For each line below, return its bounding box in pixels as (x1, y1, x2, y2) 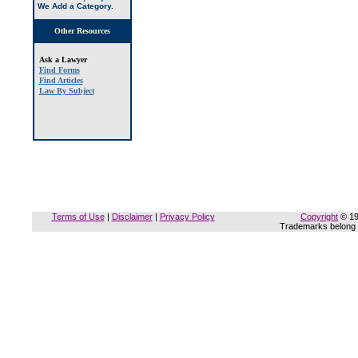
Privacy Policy (159, 212, 215, 221)
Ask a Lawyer (38, 55, 87, 64)
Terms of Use (51, 212, 105, 221)
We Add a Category (37, 2, 111, 10)
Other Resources (54, 26, 110, 35)
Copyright (300, 212, 338, 221)
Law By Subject (38, 86, 94, 95)
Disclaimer (111, 212, 153, 221)
